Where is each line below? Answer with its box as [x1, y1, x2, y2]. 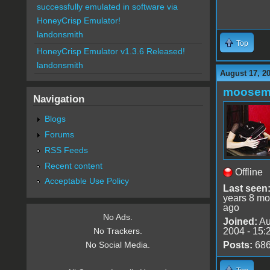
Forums [44, 129, 74, 139]
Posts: [222, 239, 253, 250]
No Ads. [103, 212, 133, 222]
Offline [234, 166, 263, 177]
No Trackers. [93, 226, 143, 236]
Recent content [44, 160, 102, 171]
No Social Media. [86, 240, 151, 250]
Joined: [222, 216, 257, 227]
